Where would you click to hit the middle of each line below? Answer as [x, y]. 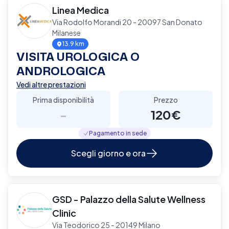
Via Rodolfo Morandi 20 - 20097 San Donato [127, 22]
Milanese [66, 32]
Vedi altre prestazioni [51, 84]
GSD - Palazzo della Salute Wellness [129, 199]
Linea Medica [81, 10]
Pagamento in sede [118, 133]
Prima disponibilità [63, 99]
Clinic [64, 213]
